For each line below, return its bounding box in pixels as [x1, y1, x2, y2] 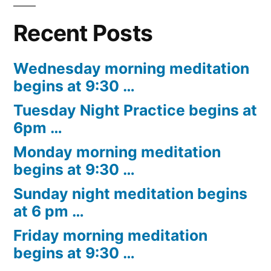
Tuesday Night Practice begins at [13, 100, 257, 119]
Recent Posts [13, 19, 153, 47]
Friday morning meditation [13, 226, 207, 244]
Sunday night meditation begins [13, 184, 247, 203]
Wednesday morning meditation [13, 59, 249, 77]
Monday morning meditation [13, 142, 221, 161]
